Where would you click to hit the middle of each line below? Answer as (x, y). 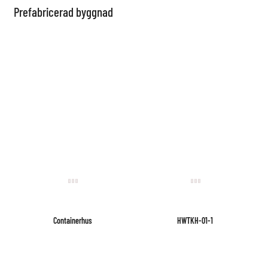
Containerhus (73, 220)
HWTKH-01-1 (195, 220)
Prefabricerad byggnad (64, 11)
